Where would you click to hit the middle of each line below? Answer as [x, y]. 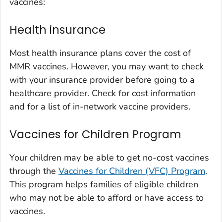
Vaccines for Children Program [95, 135]
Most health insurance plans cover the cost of [100, 53]
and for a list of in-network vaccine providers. [100, 107]
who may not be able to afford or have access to [107, 198]
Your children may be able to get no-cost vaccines [109, 158]
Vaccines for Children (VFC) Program [132, 171]
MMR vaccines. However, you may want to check [107, 67]
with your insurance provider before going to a [102, 80]
